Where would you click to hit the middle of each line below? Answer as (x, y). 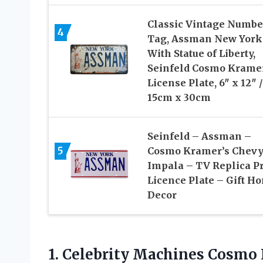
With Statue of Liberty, (201, 54)
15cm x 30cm (179, 98)
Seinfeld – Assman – (199, 136)
